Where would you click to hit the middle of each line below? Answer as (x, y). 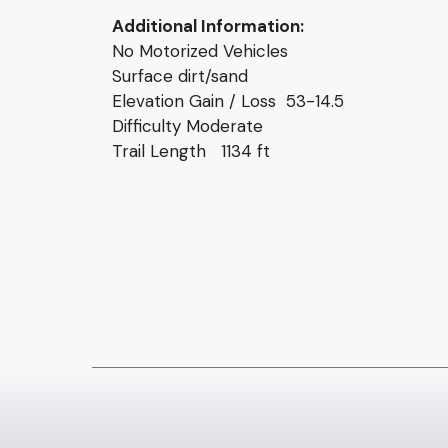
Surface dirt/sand (180, 76)
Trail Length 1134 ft (191, 151)
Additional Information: (208, 26)
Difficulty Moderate (187, 126)
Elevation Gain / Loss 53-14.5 (228, 101)
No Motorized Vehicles (200, 51)
